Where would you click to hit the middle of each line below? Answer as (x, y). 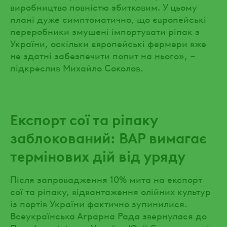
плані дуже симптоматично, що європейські (108, 18)
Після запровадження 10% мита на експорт (106, 178)
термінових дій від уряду (98, 155)
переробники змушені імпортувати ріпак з (105, 30)
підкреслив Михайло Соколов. (77, 67)
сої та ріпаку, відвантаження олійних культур (110, 191)
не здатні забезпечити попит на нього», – (103, 55)
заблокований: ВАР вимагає (108, 137)
